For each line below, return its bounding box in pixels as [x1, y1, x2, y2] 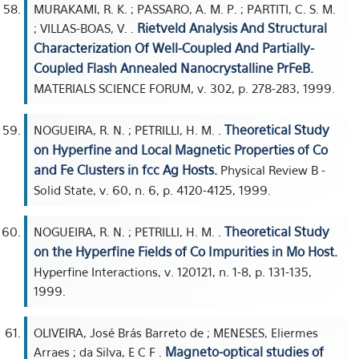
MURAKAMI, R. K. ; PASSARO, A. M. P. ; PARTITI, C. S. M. [34, 2, 336, 16]
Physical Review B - [217, 163, 325, 177]
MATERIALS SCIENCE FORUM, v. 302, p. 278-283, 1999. [34, 81, 335, 95]
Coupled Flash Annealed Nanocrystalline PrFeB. [34, 60, 313, 76]
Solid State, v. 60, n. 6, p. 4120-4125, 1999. [34, 183, 271, 197]
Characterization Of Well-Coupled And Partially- [34, 40, 314, 56]
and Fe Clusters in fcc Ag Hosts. [34, 162, 217, 178]
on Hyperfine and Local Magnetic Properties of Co [34, 142, 328, 158]
